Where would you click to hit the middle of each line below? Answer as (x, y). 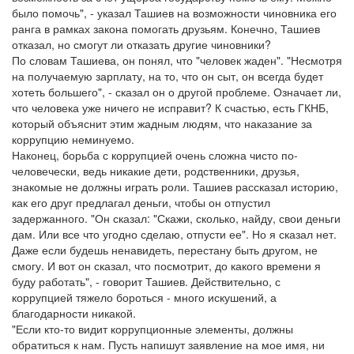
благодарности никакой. (74, 313)
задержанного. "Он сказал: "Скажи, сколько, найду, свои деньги (176, 218)
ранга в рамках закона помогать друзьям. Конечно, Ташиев (166, 28)
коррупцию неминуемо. (73, 139)
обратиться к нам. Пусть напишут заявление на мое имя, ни (168, 345)
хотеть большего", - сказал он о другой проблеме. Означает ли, (177, 92)
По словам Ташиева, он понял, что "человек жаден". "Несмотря (177, 60)
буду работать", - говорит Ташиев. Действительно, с (146, 281)
